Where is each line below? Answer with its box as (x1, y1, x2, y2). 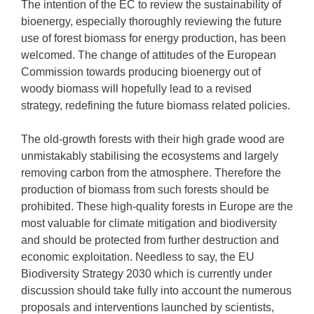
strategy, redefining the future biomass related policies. (21, 100, 290, 111)
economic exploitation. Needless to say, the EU (21, 251, 254, 263)
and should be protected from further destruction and (21, 234, 279, 246)
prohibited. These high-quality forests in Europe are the (21, 200, 293, 212)
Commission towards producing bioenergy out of (21, 66, 261, 78)
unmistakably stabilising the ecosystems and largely (21, 150, 278, 162)
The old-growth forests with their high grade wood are (21, 133, 285, 145)
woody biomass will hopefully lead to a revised (21, 83, 252, 95)
